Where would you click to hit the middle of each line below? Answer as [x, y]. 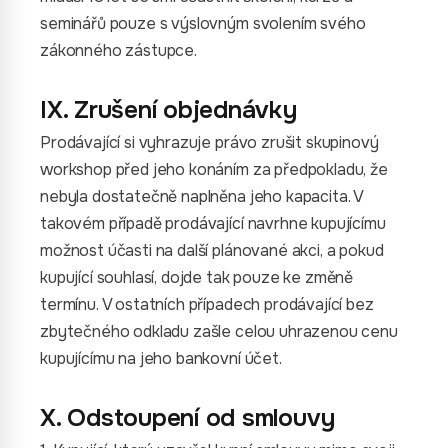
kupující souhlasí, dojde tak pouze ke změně [197, 277]
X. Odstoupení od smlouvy [188, 418]
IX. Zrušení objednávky [168, 110]
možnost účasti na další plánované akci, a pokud [212, 250]
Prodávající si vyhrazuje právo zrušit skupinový [209, 142]
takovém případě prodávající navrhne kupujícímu [213, 223]
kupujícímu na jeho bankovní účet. [161, 358]
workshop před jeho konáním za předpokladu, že [214, 169]
